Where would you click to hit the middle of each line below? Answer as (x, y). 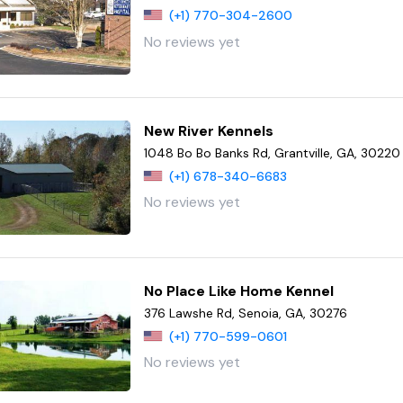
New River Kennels (209, 130)
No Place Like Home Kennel (239, 291)
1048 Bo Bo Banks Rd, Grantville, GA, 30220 (273, 152)
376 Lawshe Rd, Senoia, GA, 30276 (246, 313)
